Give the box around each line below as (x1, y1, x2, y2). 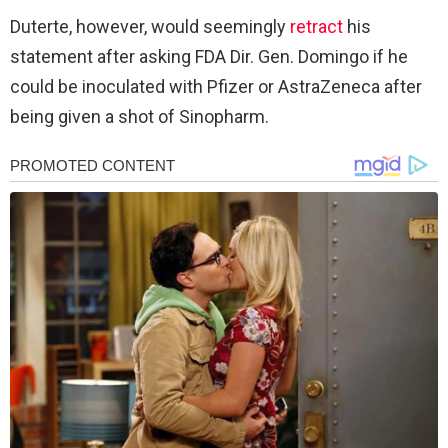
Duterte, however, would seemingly (10, 16, 290, 38)
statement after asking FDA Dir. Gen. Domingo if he (10, 46, 408, 68)
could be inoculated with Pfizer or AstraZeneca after (10, 76, 422, 98)
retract (290, 16, 343, 38)
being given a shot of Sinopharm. (10, 106, 269, 128)
